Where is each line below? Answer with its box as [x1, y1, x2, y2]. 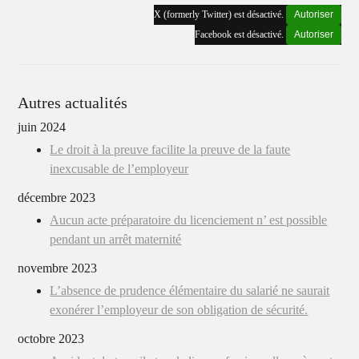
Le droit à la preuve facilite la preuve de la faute [50, 143, 291, 156]
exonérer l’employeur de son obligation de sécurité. [50, 303, 309, 317]
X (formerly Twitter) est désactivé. [153, 9, 286, 20]
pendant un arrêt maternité [50, 232, 182, 246]
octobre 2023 [18, 332, 85, 345]
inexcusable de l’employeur [50, 162, 189, 175]
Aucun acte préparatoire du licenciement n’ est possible [50, 213, 328, 227]
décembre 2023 [18, 191, 96, 204]
